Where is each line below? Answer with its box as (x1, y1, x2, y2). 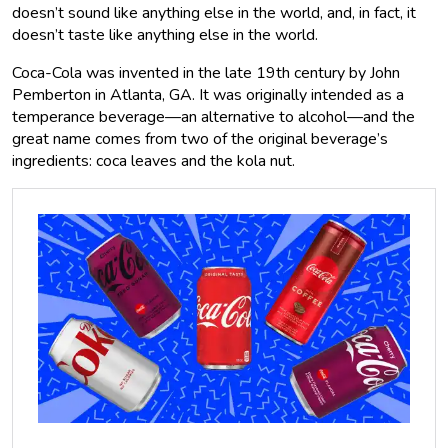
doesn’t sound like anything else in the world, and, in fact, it (12, 2, 416, 25)
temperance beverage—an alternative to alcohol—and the (12, 106, 415, 129)
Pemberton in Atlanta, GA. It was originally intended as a (12, 84, 404, 107)
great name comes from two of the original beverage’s (12, 128, 388, 151)
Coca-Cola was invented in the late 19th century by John (12, 62, 400, 85)
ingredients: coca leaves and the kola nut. (12, 150, 299, 173)
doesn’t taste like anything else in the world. (12, 24, 322, 47)
